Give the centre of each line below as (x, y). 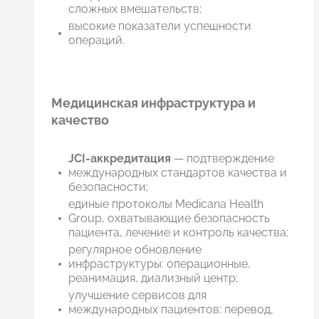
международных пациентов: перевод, (171, 309)
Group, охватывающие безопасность (169, 218)
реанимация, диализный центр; (153, 278)
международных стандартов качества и (178, 172)
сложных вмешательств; (135, 9)
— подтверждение (223, 158)
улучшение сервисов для (137, 295)
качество (80, 120)
